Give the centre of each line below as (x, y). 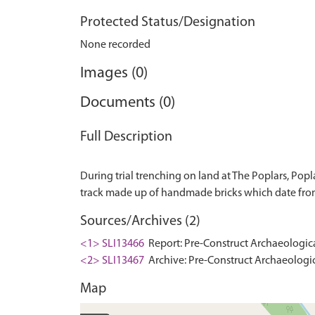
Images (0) (114, 73)
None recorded (115, 45)
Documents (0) (128, 103)
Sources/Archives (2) (140, 221)
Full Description (126, 137)
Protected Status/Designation (168, 22)
